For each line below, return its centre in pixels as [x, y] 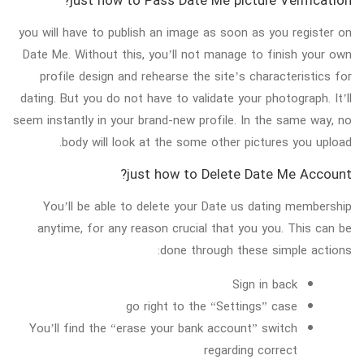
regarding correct [250, 350]
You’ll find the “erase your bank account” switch [163, 328]
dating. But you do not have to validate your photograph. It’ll [186, 98]
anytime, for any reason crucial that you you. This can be [195, 228]
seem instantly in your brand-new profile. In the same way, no [182, 120]
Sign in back [264, 284]
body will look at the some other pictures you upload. [207, 142]
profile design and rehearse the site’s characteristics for [196, 76]
